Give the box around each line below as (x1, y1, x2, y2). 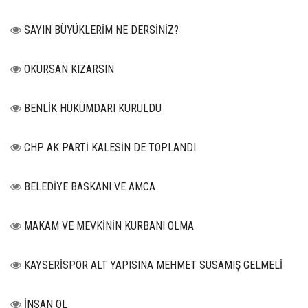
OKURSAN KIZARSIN (24, 63, 114, 76)
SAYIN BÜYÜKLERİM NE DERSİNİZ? (24, 23, 179, 37)
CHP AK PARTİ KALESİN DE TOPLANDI (24, 141, 196, 155)
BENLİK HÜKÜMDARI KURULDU (24, 102, 162, 115)
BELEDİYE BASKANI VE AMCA (24, 180, 155, 194)
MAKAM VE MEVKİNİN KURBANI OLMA (24, 219, 194, 233)
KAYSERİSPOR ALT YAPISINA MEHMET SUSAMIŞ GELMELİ (24, 258, 283, 272)
